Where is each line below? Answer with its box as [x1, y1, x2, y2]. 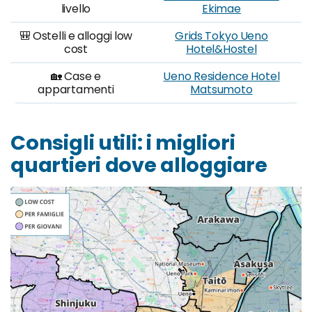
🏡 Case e [51, 68, 101, 84]
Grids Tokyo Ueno [175, 28, 268, 44]
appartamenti [38, 81, 114, 97]
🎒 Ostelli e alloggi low [19, 28, 133, 44]
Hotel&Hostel [186, 41, 257, 57]
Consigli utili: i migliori [10, 129, 235, 157]
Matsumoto [190, 81, 253, 97]
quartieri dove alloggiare [10, 151, 267, 179]
